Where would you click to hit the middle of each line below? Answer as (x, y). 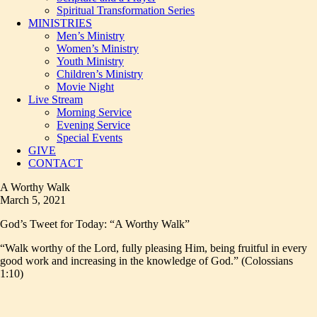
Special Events (90, 138)
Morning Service (94, 112)
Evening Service (93, 125)
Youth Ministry (90, 61)
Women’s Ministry (98, 48)
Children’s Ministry (100, 74)
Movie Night (85, 87)
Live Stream (56, 99)
